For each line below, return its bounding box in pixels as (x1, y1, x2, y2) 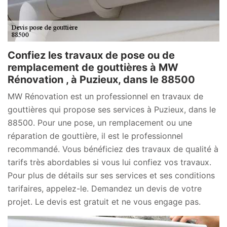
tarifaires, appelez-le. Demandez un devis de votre (8, 183, 202, 194)
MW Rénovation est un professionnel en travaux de (8, 91, 203, 101)
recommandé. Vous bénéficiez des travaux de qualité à (8, 143, 218, 154)
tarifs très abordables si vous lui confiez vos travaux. (8, 157, 211, 167)
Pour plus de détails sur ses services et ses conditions (8, 170, 215, 180)
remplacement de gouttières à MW (8, 61, 178, 73)
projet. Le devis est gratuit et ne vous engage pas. (8, 196, 201, 207)
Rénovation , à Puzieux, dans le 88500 (8, 73, 195, 86)
